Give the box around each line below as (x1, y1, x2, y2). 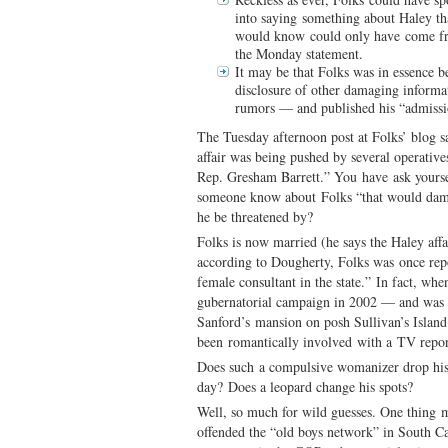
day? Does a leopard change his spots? (197, 376, 413, 396)
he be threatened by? (197, 206, 313, 226)
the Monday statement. (235, 43, 363, 63)
